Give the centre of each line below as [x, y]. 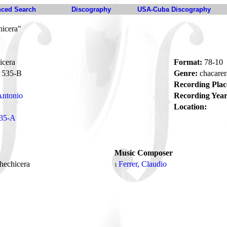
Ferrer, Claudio [143, 164]
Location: [190, 107]
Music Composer [144, 153]
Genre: [186, 73]
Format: [188, 62]
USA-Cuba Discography [174, 9]
